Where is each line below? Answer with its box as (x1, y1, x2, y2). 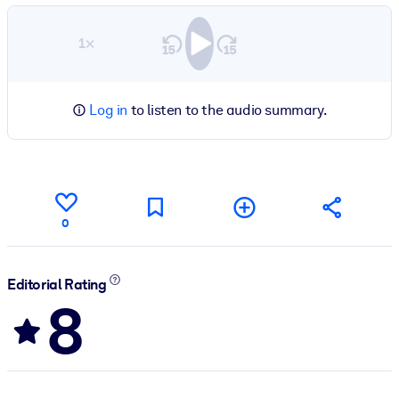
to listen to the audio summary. (127, 101, 328, 118)
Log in (89, 101, 127, 118)
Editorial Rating (7, 276, 110, 294)
